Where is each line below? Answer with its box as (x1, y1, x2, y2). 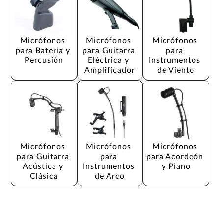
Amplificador (84, 66, 136, 74)
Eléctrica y (88, 56, 132, 64)
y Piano (161, 162, 191, 170)
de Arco (95, 172, 125, 180)
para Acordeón (146, 152, 206, 161)
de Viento (157, 66, 195, 74)
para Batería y (15, 46, 73, 55)
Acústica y (22, 162, 66, 170)
